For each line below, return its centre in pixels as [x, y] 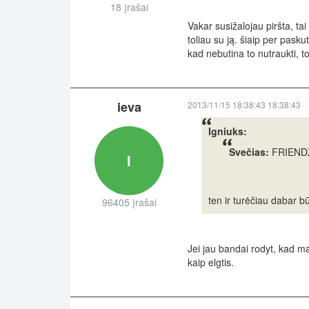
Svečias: [249, 152]
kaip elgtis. [211, 262]
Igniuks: [228, 131]
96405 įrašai [129, 202]
